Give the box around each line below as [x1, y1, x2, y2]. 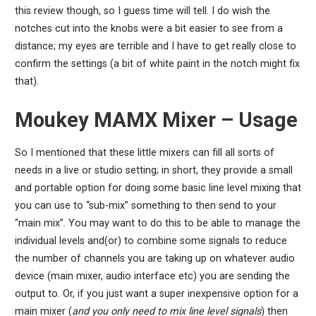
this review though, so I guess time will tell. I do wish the [14, 5, 270, 18]
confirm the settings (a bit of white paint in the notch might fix [14, 58, 300, 71]
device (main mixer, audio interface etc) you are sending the [14, 270, 290, 283]
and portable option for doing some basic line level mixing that [14, 182, 301, 195]
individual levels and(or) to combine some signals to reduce [14, 235, 287, 248]
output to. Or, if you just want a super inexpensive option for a [14, 288, 298, 300]
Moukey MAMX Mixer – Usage [14, 108, 298, 133]
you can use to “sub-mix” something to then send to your [14, 200, 276, 212]
